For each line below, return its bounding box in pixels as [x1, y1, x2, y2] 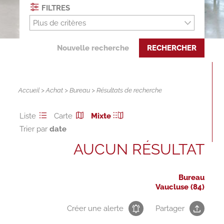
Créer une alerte [67, 204, 124, 213]
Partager [155, 204, 185, 213]
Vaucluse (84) [155, 182, 205, 192]
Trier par [19, 124, 49, 134]
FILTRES [39, 3, 70, 12]
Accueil [18, 86, 40, 94]
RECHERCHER [147, 43, 197, 53]
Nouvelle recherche [57, 43, 129, 53]
